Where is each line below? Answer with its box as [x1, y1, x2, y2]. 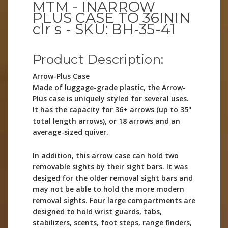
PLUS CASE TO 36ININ [33, 9, 190, 26]
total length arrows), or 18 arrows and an [33, 116, 180, 126]
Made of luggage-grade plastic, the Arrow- [33, 82, 186, 93]
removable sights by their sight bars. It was [33, 162, 188, 172]
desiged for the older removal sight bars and [33, 173, 193, 183]
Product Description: [33, 51, 163, 67]
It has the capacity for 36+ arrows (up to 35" [33, 105, 191, 115]
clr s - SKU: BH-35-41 [33, 20, 176, 38]
